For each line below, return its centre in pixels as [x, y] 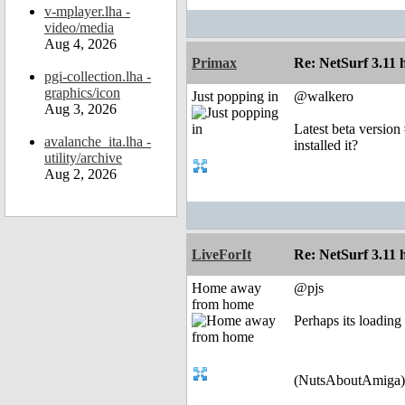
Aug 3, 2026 [80, 109]
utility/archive [83, 158]
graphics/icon [82, 93]
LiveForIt [221, 255]
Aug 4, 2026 [80, 44]
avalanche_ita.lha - [98, 141]
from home [223, 305]
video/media [79, 28]
